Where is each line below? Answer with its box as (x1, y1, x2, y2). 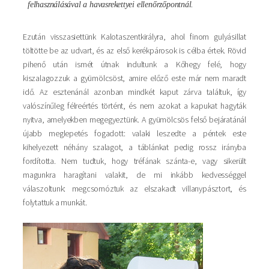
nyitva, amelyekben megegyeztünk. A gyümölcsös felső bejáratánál (23, 113, 246, 125)
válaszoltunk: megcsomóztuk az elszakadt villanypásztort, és (23, 183, 246, 194)
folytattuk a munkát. (23, 196, 87, 208)
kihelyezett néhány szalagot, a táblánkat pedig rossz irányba (23, 141, 246, 153)
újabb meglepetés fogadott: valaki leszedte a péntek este (23, 127, 246, 139)
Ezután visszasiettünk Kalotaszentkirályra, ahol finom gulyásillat (23, 31, 246, 42)
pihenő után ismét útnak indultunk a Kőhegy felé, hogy (23, 58, 246, 70)
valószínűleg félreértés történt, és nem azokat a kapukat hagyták (23, 100, 246, 111)
